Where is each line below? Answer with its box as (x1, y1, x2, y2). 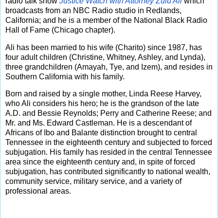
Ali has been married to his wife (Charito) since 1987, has (5, 43, 202, 52)
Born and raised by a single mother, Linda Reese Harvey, (5, 90, 201, 98)
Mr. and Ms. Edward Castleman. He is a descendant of (5, 119, 192, 127)
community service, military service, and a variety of (5, 177, 182, 186)
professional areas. (5, 187, 71, 196)
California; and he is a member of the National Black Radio (5, 16, 207, 24)
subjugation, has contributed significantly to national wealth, (5, 167, 210, 176)
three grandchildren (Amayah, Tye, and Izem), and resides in (5, 62, 213, 71)
